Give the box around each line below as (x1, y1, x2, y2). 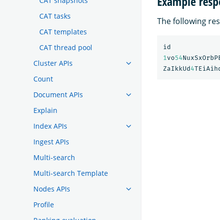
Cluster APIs (33, 58, 73, 68)
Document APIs (33, 89, 83, 99)
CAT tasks (39, 11, 71, 21)
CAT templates (39, 27, 87, 36)
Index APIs (33, 121, 67, 131)
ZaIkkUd (163, 64, 191, 72)
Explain (33, 105, 57, 115)
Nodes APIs (33, 184, 70, 193)
